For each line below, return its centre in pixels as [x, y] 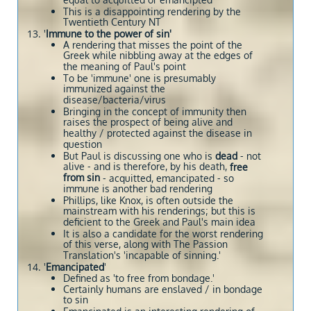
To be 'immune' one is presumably [140, 78]
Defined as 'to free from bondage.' [139, 278]
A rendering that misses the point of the [153, 45]
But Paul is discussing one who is [139, 156]
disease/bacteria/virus [115, 100]
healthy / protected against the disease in [158, 134]
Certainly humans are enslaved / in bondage [163, 289]
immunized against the [114, 89]
